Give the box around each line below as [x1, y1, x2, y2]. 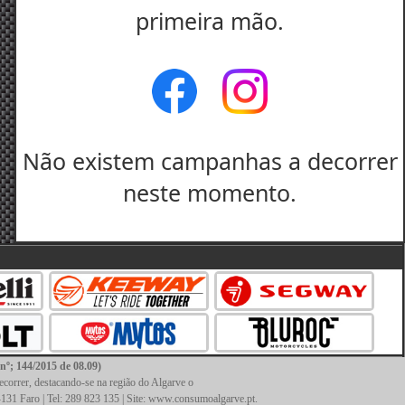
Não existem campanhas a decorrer [22, 145, 398, 176]
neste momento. [123, 176, 297, 208]
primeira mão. [136, 5, 284, 36]
